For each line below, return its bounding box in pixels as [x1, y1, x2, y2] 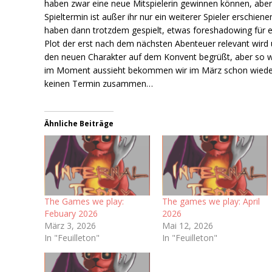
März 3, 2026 [44, 220, 97, 232]
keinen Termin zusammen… [44, 77, 154, 89]
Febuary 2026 [44, 208, 98, 220]
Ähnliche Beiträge [44, 118, 114, 129]
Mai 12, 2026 [162, 220, 214, 232]
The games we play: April [162, 195, 260, 208]
